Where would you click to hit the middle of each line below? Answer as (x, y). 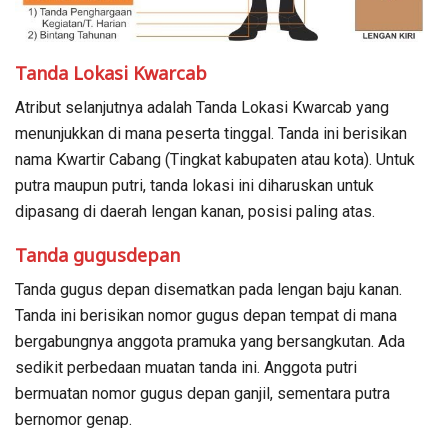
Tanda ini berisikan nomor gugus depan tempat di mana (206, 315)
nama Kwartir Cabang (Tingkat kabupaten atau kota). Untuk (215, 159)
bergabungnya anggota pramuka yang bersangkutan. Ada (210, 341)
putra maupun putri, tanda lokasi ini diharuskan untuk (194, 185)
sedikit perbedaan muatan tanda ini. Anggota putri (186, 367)
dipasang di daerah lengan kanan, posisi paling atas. (195, 211)
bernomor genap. (73, 419)
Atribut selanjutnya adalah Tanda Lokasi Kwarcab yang (202, 107)
